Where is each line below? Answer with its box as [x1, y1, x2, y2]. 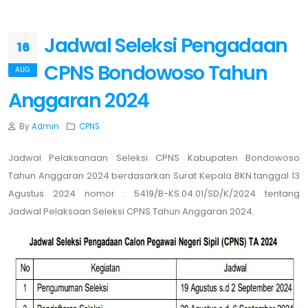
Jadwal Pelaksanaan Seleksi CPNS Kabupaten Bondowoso [8, 151, 300, 164]
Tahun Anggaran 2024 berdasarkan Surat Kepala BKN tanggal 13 [8, 169, 300, 182]
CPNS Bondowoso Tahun [44, 59, 267, 87]
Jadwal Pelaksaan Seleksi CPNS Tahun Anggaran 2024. [8, 205, 254, 218]
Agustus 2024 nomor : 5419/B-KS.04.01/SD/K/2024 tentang [8, 187, 300, 200]
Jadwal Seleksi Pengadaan [44, 32, 287, 59]
